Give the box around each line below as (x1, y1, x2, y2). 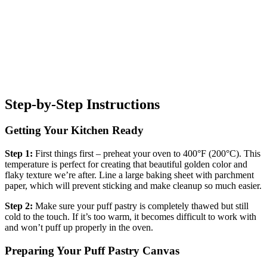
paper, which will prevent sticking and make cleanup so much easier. (5, 181, 262, 191)
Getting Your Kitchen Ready (5, 124, 144, 137)
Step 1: (5, 148, 33, 159)
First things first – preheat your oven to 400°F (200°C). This (33, 148, 260, 159)
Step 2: (5, 201, 33, 212)
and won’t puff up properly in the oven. (5, 222, 153, 233)
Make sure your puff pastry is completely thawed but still (33, 201, 249, 212)
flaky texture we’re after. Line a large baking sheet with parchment (5, 170, 254, 181)
